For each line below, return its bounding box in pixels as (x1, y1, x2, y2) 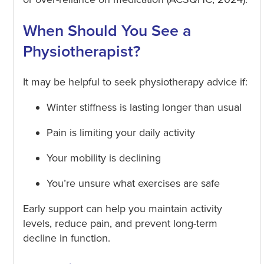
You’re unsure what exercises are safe (46, 177, 220, 190)
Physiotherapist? (22, 41, 140, 61)
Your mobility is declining (46, 151, 161, 165)
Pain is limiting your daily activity (46, 126, 195, 140)
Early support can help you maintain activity (22, 202, 222, 216)
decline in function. (22, 232, 110, 245)
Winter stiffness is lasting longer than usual (46, 101, 242, 114)
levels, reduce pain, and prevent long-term (22, 217, 217, 230)
